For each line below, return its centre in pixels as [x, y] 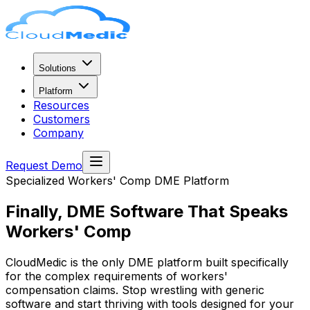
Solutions [57, 68]
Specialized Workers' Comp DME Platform [117, 181]
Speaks [258, 211]
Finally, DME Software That [115, 211]
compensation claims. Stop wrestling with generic [135, 290]
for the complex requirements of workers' [117, 276]
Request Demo [44, 165]
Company [58, 133]
